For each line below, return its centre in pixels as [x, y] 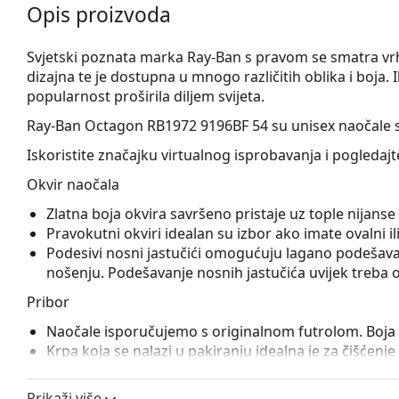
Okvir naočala [73, 184]
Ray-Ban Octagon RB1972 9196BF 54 [147, 125]
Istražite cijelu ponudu [104, 380]
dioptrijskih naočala [247, 380]
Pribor [48, 301]
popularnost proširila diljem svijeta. [146, 96]
